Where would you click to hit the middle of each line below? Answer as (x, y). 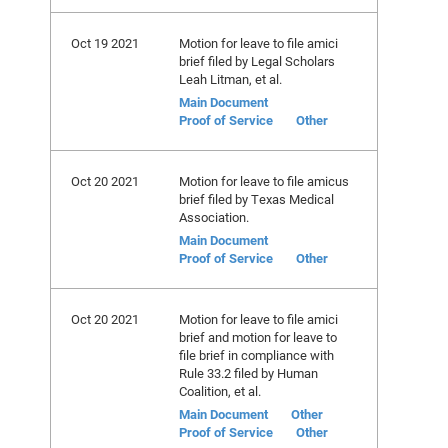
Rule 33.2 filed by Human (248, 373)
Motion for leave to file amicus (264, 181)
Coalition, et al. (220, 391)
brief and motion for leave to (258, 337)
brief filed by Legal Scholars (257, 61)
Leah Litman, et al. (230, 79)
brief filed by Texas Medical (256, 199)
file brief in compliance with (256, 355)
